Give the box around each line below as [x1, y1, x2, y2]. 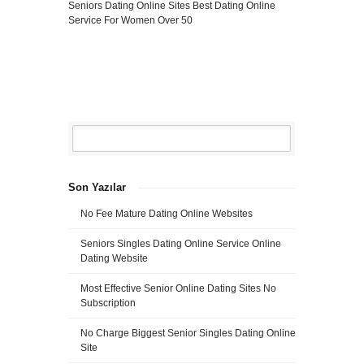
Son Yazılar [68, 181, 126, 193]
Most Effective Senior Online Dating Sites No [80, 283, 276, 294]
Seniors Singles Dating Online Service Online [80, 238, 281, 249]
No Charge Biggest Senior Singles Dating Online [80, 327, 296, 339]
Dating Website [80, 253, 148, 264]
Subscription [80, 297, 136, 309]
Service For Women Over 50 [68, 15, 193, 26]
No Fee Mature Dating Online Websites [80, 208, 253, 219]
